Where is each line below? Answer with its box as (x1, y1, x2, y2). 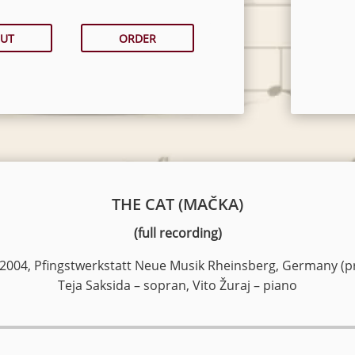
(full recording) (133, 224, 222, 242)
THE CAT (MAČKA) (112, 193, 243, 215)
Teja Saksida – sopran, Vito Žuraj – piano (58, 277, 297, 294)
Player (177, 338, 209, 353)
